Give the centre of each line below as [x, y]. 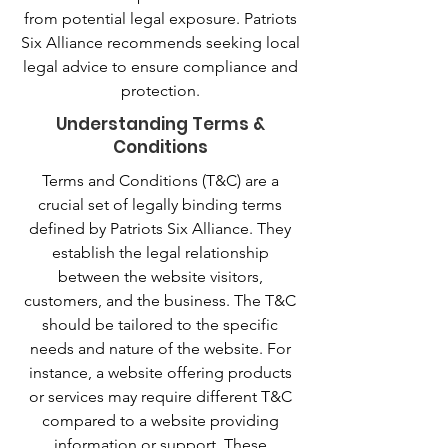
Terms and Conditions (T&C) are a [160, 180]
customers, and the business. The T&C [160, 300]
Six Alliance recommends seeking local [160, 42]
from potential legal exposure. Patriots [160, 18]
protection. [160, 90]
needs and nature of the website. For [160, 348]
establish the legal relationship [160, 252]
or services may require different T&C [160, 396]
